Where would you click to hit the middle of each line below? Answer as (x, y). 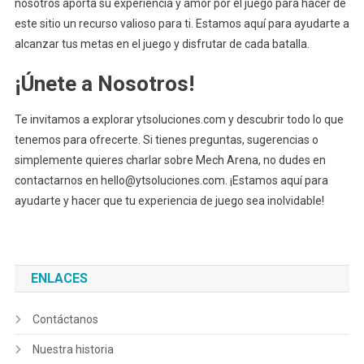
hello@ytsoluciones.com (162, 180)
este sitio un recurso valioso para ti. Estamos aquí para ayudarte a (182, 24)
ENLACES (59, 278)
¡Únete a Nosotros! (104, 84)
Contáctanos (65, 319)
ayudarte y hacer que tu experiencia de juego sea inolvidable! (169, 201)
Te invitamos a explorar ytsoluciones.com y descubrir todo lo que (179, 119)
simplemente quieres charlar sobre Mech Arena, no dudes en (170, 160)
